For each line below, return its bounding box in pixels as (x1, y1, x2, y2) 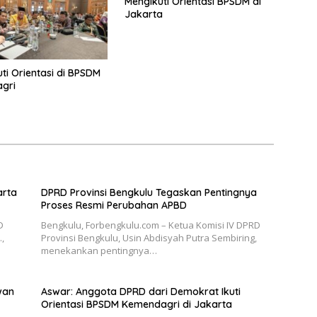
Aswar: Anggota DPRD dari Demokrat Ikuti (40, 284, 241, 298)
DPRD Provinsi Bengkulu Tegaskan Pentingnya (40, 185, 257, 199)
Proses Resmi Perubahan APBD (40, 198, 187, 212)
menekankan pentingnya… (40, 243, 157, 257)
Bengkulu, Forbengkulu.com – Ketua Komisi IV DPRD (40, 218, 260, 231)
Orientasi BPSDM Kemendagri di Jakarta (40, 297, 232, 311)
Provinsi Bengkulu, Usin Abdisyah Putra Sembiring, (40, 231, 257, 244)
